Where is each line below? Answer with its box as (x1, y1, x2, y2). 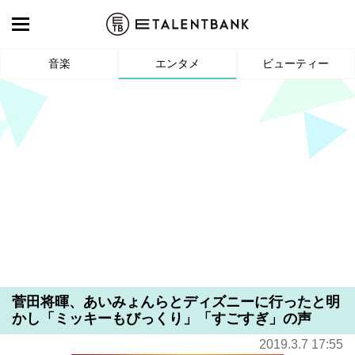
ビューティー (262, 57, 330, 71)
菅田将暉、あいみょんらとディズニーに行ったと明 (12, 294, 340, 311)
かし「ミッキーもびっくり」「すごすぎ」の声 (12, 311, 311, 327)
